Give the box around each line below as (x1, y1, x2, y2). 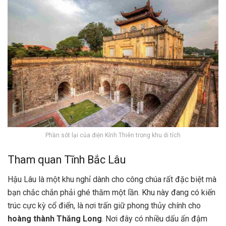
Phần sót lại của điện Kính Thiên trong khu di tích (45, 131, 181, 139)
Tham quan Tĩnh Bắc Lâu (8, 153, 128, 166)
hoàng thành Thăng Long (8, 214, 102, 224)
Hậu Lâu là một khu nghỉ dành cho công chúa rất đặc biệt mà (8, 175, 216, 185)
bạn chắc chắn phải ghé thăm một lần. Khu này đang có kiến (8, 188, 215, 198)
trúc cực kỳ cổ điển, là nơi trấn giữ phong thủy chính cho (8, 201, 201, 211)
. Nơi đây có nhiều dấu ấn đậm (102, 214, 207, 224)
